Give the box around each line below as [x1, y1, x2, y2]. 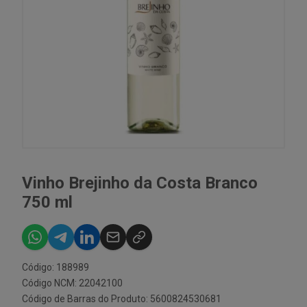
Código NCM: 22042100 [22, 278, 123, 288]
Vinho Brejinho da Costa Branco [22, 173, 258, 193]
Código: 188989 [22, 262, 89, 273]
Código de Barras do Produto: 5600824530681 [22, 293, 221, 304]
